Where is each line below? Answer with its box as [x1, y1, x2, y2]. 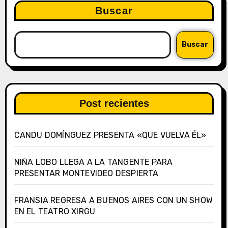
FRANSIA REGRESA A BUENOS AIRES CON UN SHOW [14, 195, 213, 206]
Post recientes [79, 98, 149, 109]
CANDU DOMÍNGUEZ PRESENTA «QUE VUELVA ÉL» [14, 130, 207, 140]
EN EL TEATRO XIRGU [14, 207, 96, 217]
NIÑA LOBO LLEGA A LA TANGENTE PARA [14, 157, 173, 167]
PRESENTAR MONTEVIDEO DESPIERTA [14, 168, 159, 179]
